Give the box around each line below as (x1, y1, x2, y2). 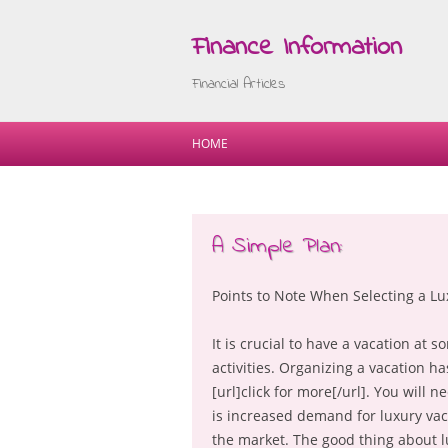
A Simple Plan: (212, 231, 342, 263)
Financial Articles (192, 74, 285, 95)
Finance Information (192, 29, 402, 67)
